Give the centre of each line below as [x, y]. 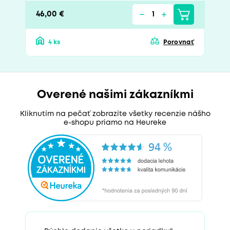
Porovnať [179, 42]
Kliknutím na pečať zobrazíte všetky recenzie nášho [115, 114]
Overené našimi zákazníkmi [115, 95]
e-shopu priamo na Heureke [115, 122]
